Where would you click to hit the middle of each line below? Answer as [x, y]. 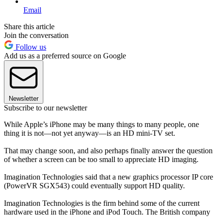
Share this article [29, 26]
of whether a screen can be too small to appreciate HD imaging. [101, 159]
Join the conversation [36, 35]
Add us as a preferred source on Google [65, 55]
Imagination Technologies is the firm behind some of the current [102, 203]
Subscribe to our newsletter [45, 108]
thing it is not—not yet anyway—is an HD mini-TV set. [90, 133]
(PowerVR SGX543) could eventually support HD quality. [94, 185]
